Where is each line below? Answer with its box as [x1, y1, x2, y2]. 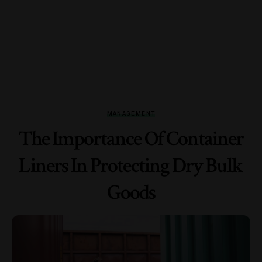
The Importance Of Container [18, 125, 244, 153]
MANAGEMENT [106, 111, 156, 117]
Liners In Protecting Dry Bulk [19, 152, 243, 180]
